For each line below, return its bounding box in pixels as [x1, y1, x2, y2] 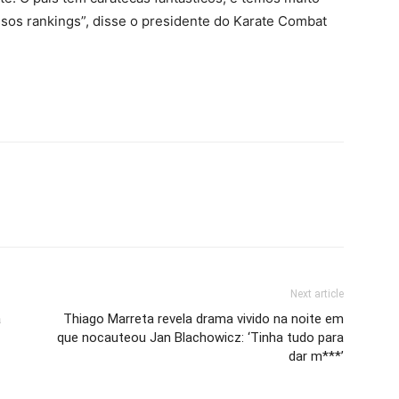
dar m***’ [289, 348, 344, 365]
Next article [290, 288, 344, 301]
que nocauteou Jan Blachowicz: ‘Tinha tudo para [57, 330, 344, 346]
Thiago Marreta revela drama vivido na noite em [63, 311, 344, 328]
